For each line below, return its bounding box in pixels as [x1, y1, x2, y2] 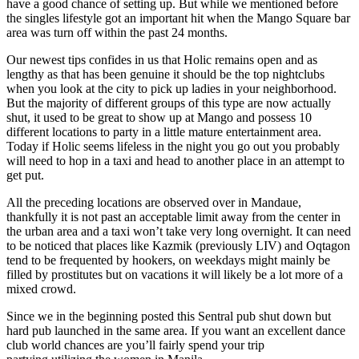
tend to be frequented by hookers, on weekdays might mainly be [6, 253, 330, 268]
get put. [6, 168, 44, 183]
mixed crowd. [6, 282, 76, 296]
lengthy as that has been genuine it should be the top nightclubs [6, 67, 325, 82]
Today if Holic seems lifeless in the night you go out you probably [6, 139, 340, 154]
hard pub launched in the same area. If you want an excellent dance [6, 324, 345, 338]
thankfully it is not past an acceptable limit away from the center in [6, 210, 341, 224]
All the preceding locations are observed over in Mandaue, [6, 196, 301, 210]
